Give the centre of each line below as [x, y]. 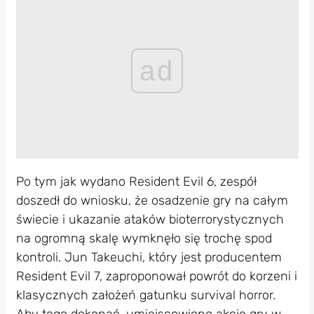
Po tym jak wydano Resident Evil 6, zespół [136, 182]
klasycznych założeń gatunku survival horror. [145, 295]
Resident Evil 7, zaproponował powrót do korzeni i [156, 277]
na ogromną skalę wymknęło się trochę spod [144, 239]
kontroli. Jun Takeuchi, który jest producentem [149, 258]
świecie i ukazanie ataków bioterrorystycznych [150, 220]
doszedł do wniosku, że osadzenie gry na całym [152, 201]
